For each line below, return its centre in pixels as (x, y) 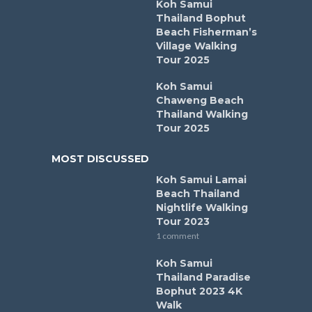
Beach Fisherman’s (206, 32)
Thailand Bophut (201, 18)
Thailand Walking (202, 114)
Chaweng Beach (200, 100)
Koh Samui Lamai (201, 179)
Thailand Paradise (203, 277)
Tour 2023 (183, 221)
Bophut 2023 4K (199, 291)
